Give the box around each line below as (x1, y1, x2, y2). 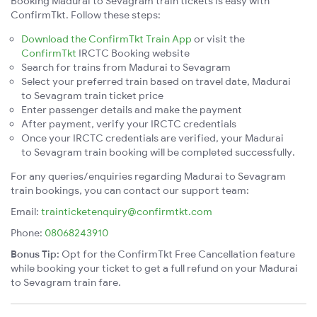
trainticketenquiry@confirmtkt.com (41, 205, 212, 219)
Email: (11, 205, 41, 219)
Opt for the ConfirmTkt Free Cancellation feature (59, 248, 295, 261)
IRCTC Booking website (76, 47, 190, 60)
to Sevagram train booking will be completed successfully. (21, 146, 295, 159)
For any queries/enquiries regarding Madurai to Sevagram (11, 170, 286, 183)
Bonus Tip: (11, 248, 59, 261)
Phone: (11, 226, 45, 240)
